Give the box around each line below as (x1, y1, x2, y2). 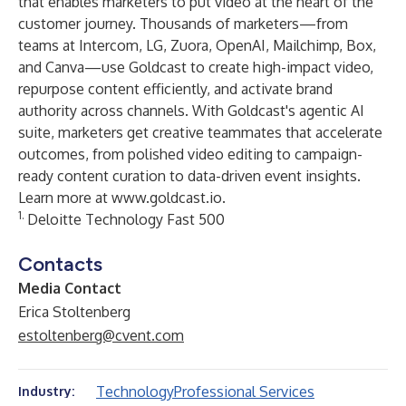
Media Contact (18, 279, 121, 297)
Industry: (18, 383, 74, 399)
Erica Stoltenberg (18, 303, 130, 321)
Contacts (18, 252, 102, 276)
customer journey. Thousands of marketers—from (18, 14, 348, 33)
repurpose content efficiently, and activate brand (18, 80, 333, 98)
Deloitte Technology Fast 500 (27, 210, 225, 228)
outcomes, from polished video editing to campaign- (18, 145, 362, 163)
